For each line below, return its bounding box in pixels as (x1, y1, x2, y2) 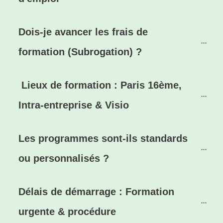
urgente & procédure (18, 206, 116, 218)
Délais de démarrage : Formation (18, 186, 174, 198)
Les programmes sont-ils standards (18, 133, 188, 144)
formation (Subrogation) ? (18, 46, 142, 58)
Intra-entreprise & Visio (18, 100, 129, 111)
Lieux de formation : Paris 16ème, (21, 80, 182, 91)
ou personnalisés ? (18, 153, 109, 164)
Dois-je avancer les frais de (18, 26, 148, 38)
